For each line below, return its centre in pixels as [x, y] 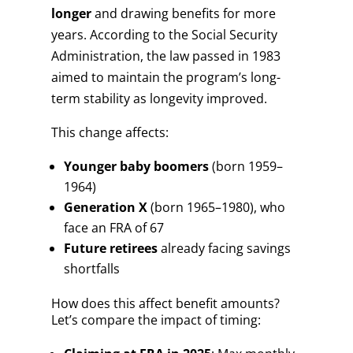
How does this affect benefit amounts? [165, 303]
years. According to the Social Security [164, 35]
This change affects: [110, 132]
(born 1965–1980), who [216, 207]
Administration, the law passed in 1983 [165, 56]
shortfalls [91, 269]
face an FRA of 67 [113, 228]
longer [71, 13]
